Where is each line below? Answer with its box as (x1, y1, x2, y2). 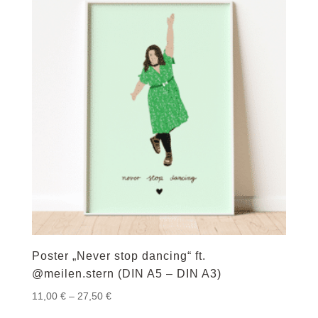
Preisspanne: (110, 290, 170, 301)
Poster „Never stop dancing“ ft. (31, 250, 206, 262)
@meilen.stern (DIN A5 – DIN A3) (31, 268, 221, 280)
